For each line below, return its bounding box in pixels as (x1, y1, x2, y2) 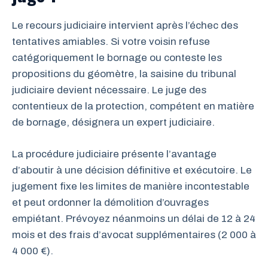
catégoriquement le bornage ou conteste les (12, 52, 222, 63)
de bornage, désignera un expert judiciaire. (12, 117, 215, 128)
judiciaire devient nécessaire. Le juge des (12, 84, 206, 96)
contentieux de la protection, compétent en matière (12, 100, 254, 112)
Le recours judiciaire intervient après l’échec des (12, 20, 238, 31)
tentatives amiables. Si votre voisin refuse (12, 36, 210, 47)
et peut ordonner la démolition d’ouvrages (12, 196, 209, 208)
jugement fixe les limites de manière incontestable (12, 180, 249, 192)
